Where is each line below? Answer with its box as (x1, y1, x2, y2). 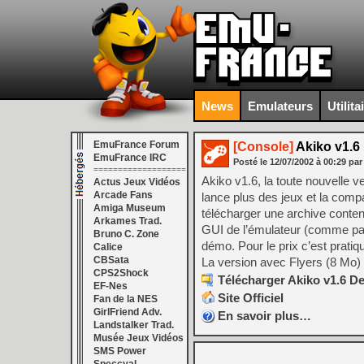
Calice (93, 241, 123, 253)
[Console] (233, 140, 293, 154)
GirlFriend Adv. (93, 306, 162, 318)
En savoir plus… (218, 309, 311, 323)
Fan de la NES (93, 293, 158, 305)
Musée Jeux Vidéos (93, 332, 184, 344)
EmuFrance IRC (93, 152, 167, 163)
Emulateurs (248, 98, 313, 113)
